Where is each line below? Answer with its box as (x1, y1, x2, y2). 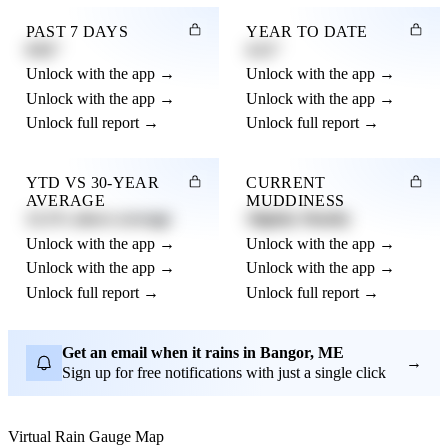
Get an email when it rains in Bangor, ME (61, 343, 344, 361)
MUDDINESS (246, 192, 345, 210)
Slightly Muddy (246, 210, 352, 228)
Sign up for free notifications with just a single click (61, 364, 386, 382)
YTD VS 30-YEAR (25, 174, 160, 192)
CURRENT (246, 174, 326, 192)
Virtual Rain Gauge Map (8, 427, 164, 445)
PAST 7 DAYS (25, 22, 129, 40)
